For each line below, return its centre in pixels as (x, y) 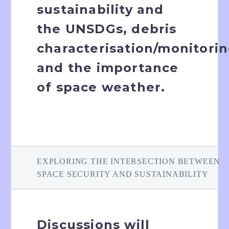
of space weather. (101, 87)
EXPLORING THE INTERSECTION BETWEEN (129, 162)
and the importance (108, 68)
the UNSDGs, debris (107, 29)
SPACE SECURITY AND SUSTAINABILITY (123, 174)
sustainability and (100, 10)
